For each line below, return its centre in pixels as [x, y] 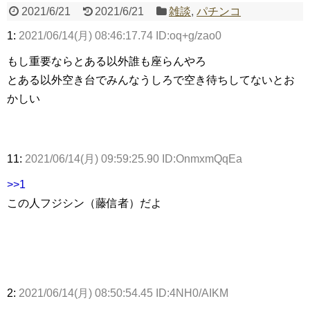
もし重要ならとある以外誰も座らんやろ [107, 62]
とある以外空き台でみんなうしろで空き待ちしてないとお [151, 80]
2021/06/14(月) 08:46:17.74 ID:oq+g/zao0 [120, 36]
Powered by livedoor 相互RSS [86, 53]
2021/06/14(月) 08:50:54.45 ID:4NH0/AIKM [124, 293]
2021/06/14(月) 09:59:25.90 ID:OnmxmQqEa [134, 159]
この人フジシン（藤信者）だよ [84, 203]
